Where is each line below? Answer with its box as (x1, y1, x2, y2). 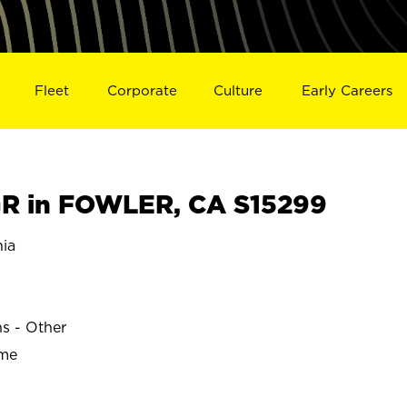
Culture (213, 82, 263, 98)
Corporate (106, 82, 177, 98)
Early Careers (302, 82, 393, 98)
